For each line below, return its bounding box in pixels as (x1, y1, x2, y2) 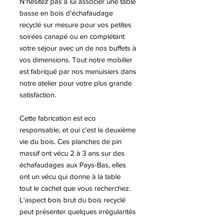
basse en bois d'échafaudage (19, 9, 113, 17)
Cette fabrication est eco (19, 114, 96, 122)
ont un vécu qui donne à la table (19, 172, 121, 181)
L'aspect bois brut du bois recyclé (19, 196, 126, 204)
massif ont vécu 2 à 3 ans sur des (19, 149, 125, 157)
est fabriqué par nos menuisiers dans (19, 67, 136, 75)
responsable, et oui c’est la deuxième (19, 126, 136, 134)
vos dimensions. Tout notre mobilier (19, 55, 132, 64)
